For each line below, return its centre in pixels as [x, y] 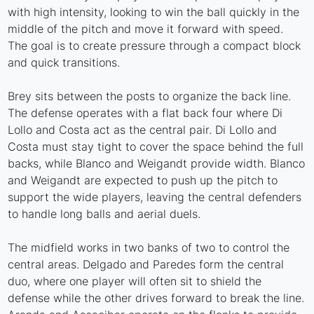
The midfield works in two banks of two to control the [149, 247]
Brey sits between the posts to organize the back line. [150, 96]
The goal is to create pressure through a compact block [155, 45]
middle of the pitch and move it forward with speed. [146, 28]
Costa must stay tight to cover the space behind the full [156, 146]
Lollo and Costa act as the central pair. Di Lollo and [143, 129]
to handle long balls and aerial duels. [104, 213]
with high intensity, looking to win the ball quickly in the [154, 12]
